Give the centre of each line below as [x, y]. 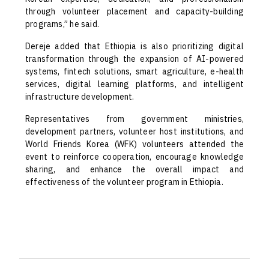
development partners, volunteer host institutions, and [134, 132]
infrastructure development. [80, 97]
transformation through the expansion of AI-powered [134, 59]
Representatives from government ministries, [134, 119]
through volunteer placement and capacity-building [134, 12]
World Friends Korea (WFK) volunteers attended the [134, 144]
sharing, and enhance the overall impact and [134, 170]
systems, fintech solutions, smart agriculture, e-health [134, 72]
